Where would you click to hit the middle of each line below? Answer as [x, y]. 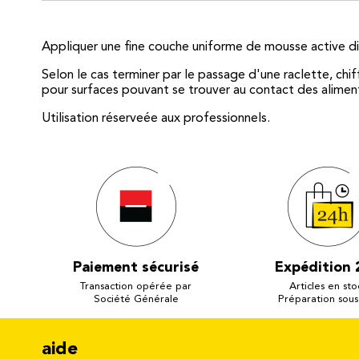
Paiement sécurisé [136, 267]
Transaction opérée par [136, 286]
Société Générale [136, 299]
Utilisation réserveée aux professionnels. [156, 118]
